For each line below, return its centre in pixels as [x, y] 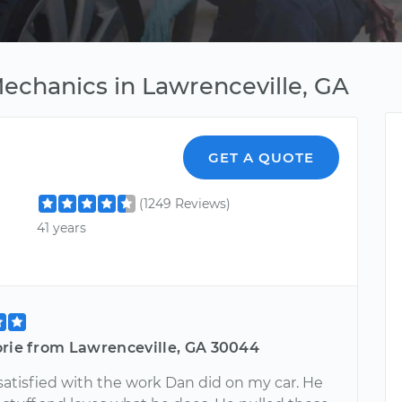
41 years [62, 228]
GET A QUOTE [262, 157]
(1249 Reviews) [185, 204]
